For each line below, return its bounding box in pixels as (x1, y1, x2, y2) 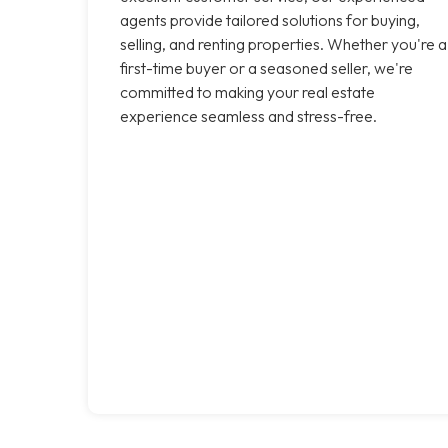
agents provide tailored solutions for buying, (120, 9, 420, 30)
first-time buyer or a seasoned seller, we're (120, 57, 413, 78)
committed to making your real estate (120, 81, 375, 102)
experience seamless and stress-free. (120, 105, 377, 126)
